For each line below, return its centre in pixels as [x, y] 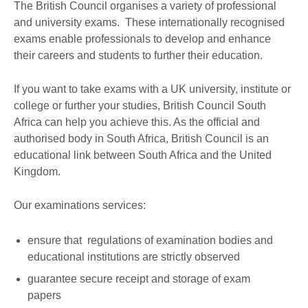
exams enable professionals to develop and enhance [142, 39]
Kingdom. [37, 172]
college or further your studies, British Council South [140, 106]
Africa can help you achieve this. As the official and [137, 122]
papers [44, 296]
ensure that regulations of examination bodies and [150, 241]
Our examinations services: [80, 206]
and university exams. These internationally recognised [149, 23]
